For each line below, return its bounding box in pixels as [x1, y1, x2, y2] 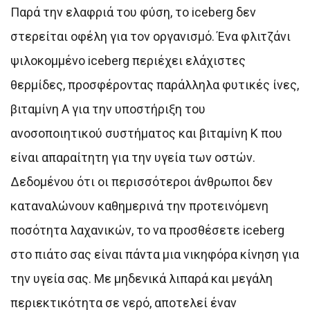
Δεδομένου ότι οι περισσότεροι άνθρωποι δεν [10, 174, 273, 189]
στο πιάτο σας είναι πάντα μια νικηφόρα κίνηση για [10, 246, 299, 262]
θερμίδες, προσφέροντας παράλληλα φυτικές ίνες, [10, 77, 299, 92]
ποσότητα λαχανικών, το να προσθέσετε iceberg [10, 222, 284, 237]
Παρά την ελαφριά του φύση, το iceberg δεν [10, 4, 256, 19]
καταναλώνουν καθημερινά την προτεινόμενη [10, 198, 268, 213]
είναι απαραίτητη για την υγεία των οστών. [10, 149, 255, 165]
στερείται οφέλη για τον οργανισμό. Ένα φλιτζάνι [10, 28, 291, 44]
